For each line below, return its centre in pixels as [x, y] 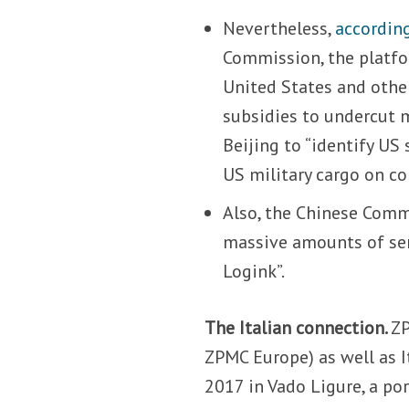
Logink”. [254, 271]
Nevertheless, [279, 28]
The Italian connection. [298, 327]
